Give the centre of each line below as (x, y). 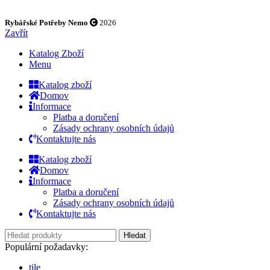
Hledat (135, 235)
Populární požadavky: (46, 246)
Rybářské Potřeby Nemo (46, 22)
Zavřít (16, 33)
